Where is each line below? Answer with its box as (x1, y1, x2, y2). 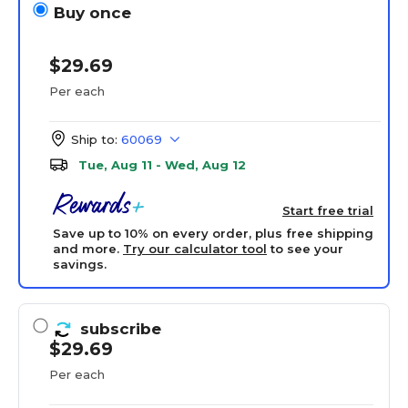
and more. (53, 241, 123, 256)
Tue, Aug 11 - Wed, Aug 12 (78, 158, 246, 172)
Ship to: (71, 132, 117, 147)
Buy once (54, 4, 131, 22)
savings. (53, 257, 107, 271)
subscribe (80, 320, 161, 338)
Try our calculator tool (123, 241, 267, 256)
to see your (267, 241, 343, 256)
